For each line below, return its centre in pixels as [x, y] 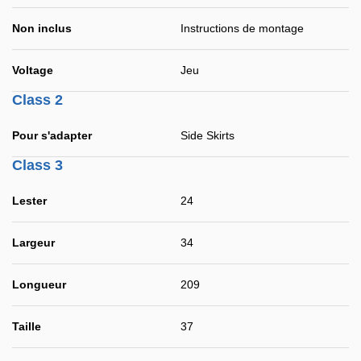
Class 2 [37, 100]
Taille [27, 326]
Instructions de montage [242, 28]
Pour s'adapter [52, 135]
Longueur [39, 284]
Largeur [33, 243]
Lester [29, 201]
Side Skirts [207, 135]
